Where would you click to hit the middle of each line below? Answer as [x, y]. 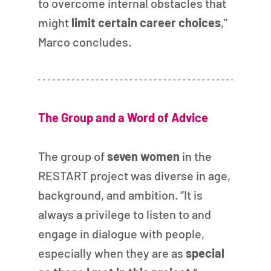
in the [197, 156]
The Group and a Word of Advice [123, 117]
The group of [72, 156]
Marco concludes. [84, 41]
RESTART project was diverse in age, [135, 175]
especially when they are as [112, 253]
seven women [143, 156]
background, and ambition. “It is [121, 194]
